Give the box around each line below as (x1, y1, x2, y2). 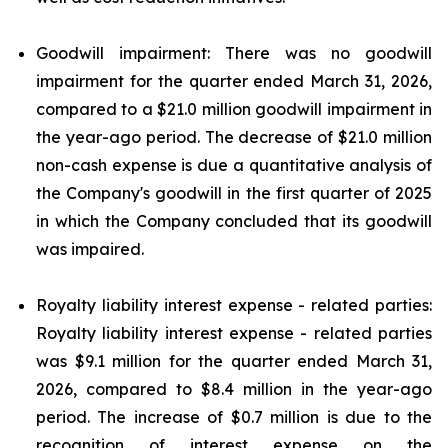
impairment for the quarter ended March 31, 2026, (36, 71, 432, 91)
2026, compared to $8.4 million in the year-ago (36, 379, 432, 399)
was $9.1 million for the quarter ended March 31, (36, 351, 432, 371)
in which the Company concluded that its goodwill (36, 211, 432, 231)
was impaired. (36, 239, 144, 259)
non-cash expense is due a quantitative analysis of (36, 155, 432, 175)
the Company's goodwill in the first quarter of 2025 (36, 183, 432, 203)
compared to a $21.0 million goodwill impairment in (36, 99, 432, 119)
